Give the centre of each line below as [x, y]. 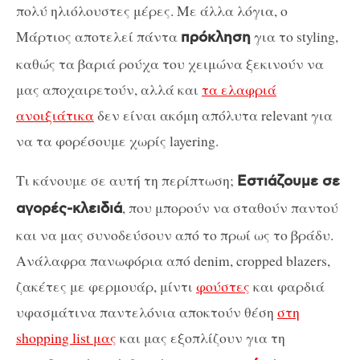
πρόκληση [216, 37]
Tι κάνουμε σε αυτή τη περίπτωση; [127, 180]
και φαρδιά [287, 286]
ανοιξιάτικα [55, 115]
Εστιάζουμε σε [288, 182]
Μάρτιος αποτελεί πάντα [98, 36]
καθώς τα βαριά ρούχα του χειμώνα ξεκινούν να [170, 63]
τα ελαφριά [239, 89]
